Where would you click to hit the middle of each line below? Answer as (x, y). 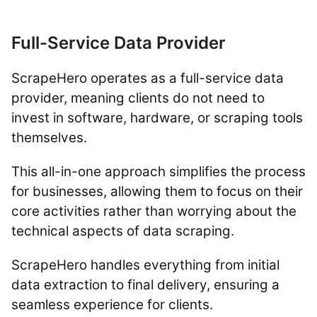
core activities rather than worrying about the (154, 212)
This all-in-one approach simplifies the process (158, 172)
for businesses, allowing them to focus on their (157, 192)
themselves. (51, 138)
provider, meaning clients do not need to (138, 98)
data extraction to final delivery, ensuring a (145, 285)
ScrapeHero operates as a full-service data (148, 79)
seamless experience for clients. (112, 305)
